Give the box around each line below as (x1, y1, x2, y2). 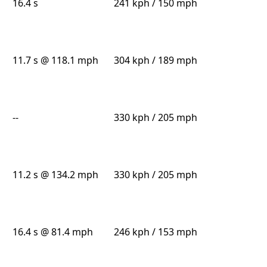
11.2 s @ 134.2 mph (13, 168, 99, 182)
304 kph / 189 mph (113, 54, 197, 67)
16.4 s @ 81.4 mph (13, 225, 94, 239)
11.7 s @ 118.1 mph (13, 54, 99, 67)
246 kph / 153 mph (113, 225, 197, 239)
